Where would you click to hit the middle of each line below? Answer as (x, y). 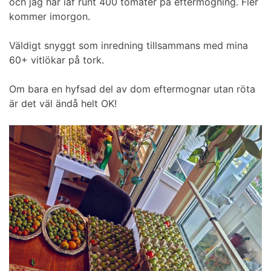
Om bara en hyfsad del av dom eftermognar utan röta (132, 89)
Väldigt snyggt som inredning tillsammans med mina (129, 46)
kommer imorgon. (50, 17)
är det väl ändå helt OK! (63, 104)
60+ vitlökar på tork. (57, 60)
